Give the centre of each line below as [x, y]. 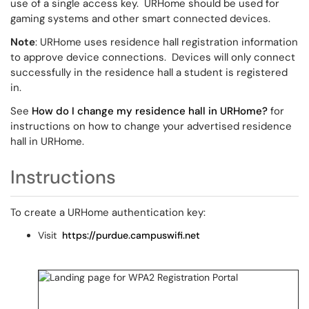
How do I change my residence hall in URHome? [150, 111]
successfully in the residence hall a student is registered [149, 72]
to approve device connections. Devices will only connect [153, 57]
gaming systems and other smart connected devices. [142, 19]
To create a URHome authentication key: [108, 212]
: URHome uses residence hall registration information [167, 42]
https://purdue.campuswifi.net [131, 235]
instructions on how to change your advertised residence [151, 126]
